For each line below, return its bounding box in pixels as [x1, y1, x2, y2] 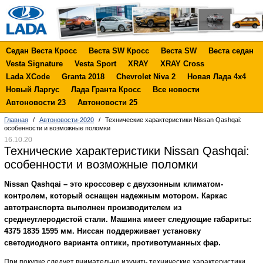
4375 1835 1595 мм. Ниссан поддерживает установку [4, 227, 201, 235]
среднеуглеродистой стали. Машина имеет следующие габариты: [4, 215, 251, 224]
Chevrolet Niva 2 [116, 72, 176, 81]
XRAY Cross [160, 59, 204, 68]
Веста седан [208, 46, 254, 55]
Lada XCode [6, 72, 50, 81]
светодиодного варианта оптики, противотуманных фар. [4, 238, 221, 247]
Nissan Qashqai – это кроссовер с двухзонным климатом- [4, 180, 223, 188]
